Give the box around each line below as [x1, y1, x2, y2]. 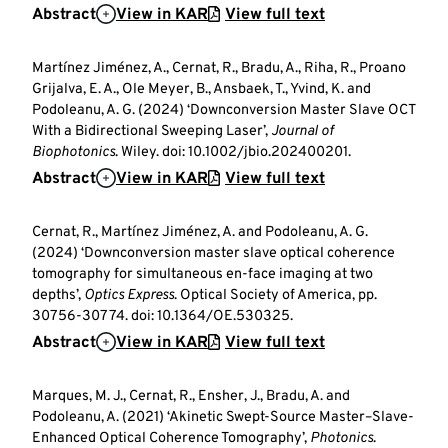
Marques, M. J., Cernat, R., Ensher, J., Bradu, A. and [32, 387, 350, 407]
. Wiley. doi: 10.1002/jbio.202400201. [115, 143, 351, 163]
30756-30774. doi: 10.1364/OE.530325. [32, 307, 293, 327]
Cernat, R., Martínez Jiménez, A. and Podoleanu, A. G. [32, 223, 368, 243]
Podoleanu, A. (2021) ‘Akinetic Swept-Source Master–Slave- [32, 408, 414, 428]
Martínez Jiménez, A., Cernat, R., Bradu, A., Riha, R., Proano [32, 59, 406, 79]
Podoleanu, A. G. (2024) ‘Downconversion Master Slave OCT [32, 101, 415, 121]
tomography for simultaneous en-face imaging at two [32, 265, 373, 285]
